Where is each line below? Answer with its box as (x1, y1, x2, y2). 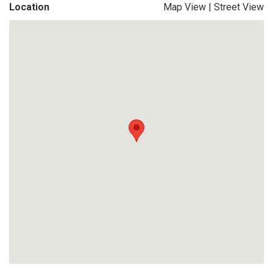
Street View (214, 1, 264, 13)
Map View (163, 1, 206, 13)
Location (9, 1, 49, 13)
